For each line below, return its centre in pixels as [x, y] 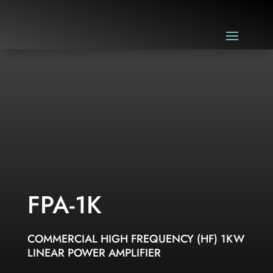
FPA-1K [64, 205]
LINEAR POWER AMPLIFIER [94, 253]
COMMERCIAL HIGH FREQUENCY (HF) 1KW [136, 239]
